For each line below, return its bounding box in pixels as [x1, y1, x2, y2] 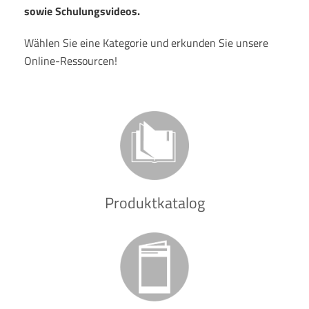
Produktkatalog [104, 191, 205, 215]
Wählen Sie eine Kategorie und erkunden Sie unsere [24, 34, 268, 51]
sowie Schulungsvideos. [24, 3, 140, 19]
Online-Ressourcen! [24, 52, 117, 69]
